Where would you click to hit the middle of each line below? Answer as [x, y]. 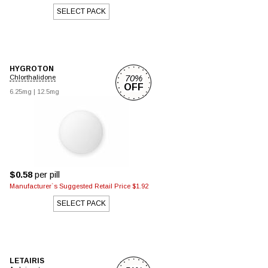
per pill [46, 174]
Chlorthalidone [33, 77]
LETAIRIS [27, 261]
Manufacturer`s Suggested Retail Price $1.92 [79, 186]
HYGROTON [32, 69]
